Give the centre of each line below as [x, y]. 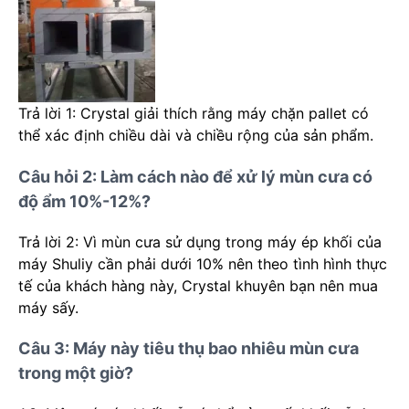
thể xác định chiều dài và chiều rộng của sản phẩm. [196, 136]
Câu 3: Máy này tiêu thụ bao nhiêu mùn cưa [189, 349]
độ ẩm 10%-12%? [84, 201]
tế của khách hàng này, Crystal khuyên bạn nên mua [198, 285]
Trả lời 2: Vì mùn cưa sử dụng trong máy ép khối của [200, 241]
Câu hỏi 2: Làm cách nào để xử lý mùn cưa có [195, 176]
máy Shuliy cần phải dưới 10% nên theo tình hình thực [203, 263]
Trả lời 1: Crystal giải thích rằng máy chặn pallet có [194, 114]
